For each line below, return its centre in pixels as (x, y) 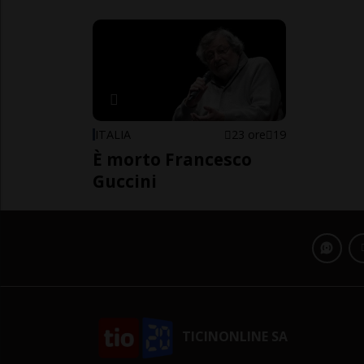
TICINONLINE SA (234, 337)
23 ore (249, 134)
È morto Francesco (172, 159)
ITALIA (113, 134)
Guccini (125, 181)
